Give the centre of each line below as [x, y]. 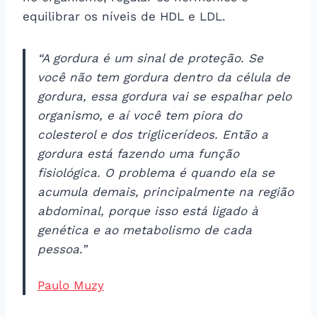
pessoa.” [62, 249]
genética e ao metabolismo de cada [145, 230]
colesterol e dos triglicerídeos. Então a [153, 134]
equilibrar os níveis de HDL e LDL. [124, 16]
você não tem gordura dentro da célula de [164, 77]
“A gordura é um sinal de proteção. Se [150, 58]
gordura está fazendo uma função [138, 153]
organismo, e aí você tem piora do [140, 115]
